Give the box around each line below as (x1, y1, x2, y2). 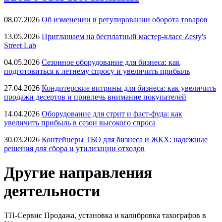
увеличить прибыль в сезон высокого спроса (4, 118, 156, 127)
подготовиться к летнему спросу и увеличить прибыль (4, 66, 190, 75)
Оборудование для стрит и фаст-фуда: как (42, 109, 182, 118)
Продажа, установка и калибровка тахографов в (42, 211, 206, 220)
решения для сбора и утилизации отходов (4, 144, 145, 153)
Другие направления (4, 164, 152, 182)
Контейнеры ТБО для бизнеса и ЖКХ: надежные (42, 135, 208, 144)
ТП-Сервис (4, 211, 42, 220)
